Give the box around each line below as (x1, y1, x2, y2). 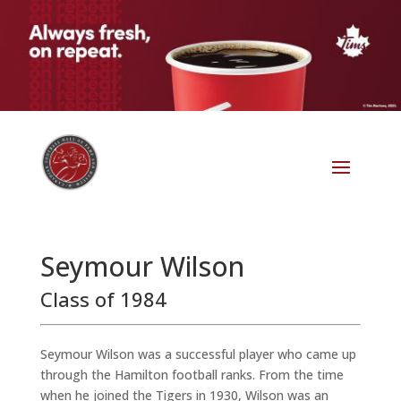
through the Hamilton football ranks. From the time (39, 366, 344, 384)
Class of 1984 (39, 286, 166, 313)
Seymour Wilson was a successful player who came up (39, 346, 356, 363)
